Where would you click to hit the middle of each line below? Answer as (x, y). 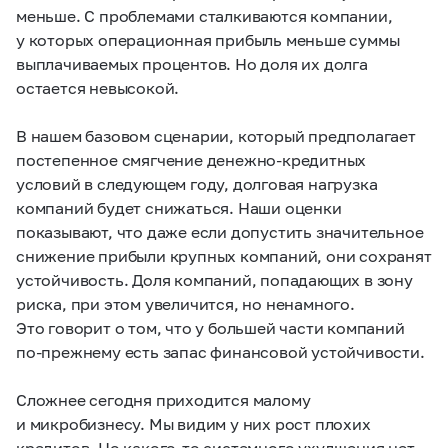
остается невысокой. (98, 87)
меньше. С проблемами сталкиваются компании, (204, 15)
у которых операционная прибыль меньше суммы (208, 39)
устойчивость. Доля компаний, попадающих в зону (214, 279)
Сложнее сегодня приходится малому (163, 399)
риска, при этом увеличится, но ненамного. (185, 303)
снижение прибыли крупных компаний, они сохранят (224, 255)
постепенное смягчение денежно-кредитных (191, 159)
